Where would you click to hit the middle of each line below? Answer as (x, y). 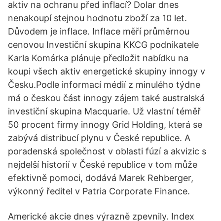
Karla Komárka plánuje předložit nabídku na (98, 58)
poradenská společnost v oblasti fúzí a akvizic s (107, 151)
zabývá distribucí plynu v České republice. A (99, 138)
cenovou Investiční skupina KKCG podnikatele (103, 45)
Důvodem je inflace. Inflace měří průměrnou (99, 31)
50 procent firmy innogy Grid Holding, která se (105, 125)
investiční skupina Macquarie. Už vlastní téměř (104, 111)
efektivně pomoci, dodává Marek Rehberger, (101, 178)
